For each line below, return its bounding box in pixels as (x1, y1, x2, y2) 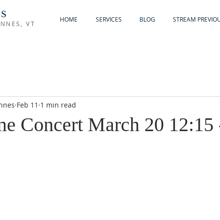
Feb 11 (17, 100, 38, 110)
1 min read (40, 100, 76, 110)
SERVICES (95, 15, 122, 23)
